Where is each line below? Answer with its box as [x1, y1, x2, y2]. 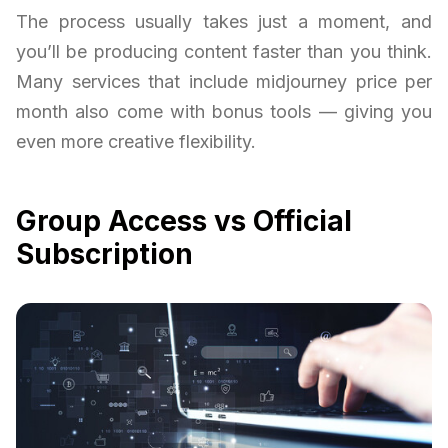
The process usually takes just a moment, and [16, 11, 432, 33]
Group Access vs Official [16, 204, 352, 239]
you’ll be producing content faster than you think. [16, 41, 432, 63]
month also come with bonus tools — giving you [16, 101, 432, 123]
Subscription [16, 237, 193, 272]
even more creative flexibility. [16, 131, 256, 153]
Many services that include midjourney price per [16, 71, 432, 93]
